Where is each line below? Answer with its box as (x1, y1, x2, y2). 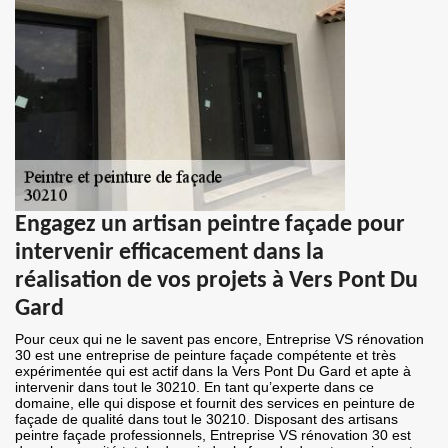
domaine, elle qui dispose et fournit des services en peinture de (15, 395, 415, 412)
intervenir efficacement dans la (15, 241, 324, 266)
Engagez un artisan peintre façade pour (15, 213, 405, 238)
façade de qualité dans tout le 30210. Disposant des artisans (15, 411, 398, 428)
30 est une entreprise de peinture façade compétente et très (15, 347, 396, 364)
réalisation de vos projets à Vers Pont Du (15, 269, 418, 294)
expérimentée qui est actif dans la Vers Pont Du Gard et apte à (15, 363, 411, 380)
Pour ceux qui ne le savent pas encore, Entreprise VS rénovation (15, 331, 424, 348)
